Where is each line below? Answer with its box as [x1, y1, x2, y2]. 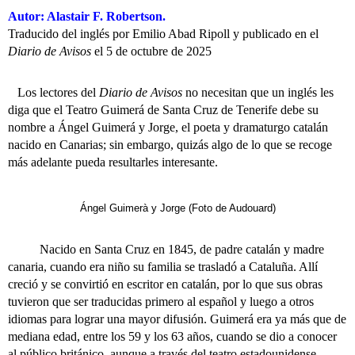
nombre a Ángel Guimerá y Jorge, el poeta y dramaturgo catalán [8, 120, 328, 134]
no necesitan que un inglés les [182, 86, 334, 99]
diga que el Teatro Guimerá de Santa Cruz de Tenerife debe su [8, 103, 319, 116]
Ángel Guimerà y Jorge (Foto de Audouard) [79, 202, 276, 214]
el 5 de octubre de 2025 [91, 44, 212, 58]
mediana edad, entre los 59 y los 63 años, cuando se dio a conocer [8, 330, 337, 343]
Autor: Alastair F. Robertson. [8, 10, 166, 23]
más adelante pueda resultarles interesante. [8, 155, 218, 169]
